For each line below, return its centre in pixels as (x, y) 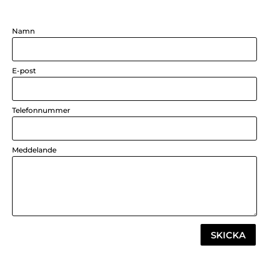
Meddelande (34, 150)
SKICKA (228, 235)
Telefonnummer (41, 110)
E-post (24, 71)
